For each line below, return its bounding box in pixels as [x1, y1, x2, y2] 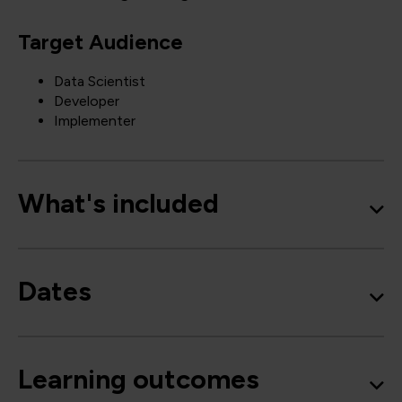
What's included [18, 187, 219, 220]
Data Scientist [54, 73, 145, 90]
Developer [54, 92, 119, 109]
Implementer [54, 112, 135, 129]
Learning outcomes [18, 363, 259, 396]
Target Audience [18, 30, 183, 55]
